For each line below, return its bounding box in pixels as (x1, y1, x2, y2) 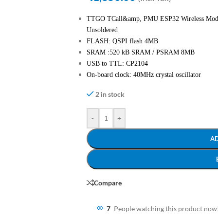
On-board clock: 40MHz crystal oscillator (86, 71, 201, 78)
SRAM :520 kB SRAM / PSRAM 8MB (86, 49, 195, 56)
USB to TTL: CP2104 (86, 60, 148, 67)
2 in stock (95, 90, 125, 98)
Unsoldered (86, 26, 118, 34)
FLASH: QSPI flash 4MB (86, 37, 158, 45)
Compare (93, 178, 122, 187)
